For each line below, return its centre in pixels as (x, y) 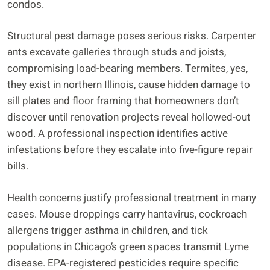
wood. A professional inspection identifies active (118, 134)
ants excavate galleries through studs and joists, (117, 52)
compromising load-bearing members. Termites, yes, (127, 69)
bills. (18, 166)
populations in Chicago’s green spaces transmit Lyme (128, 246)
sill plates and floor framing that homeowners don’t (123, 101)
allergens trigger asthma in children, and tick (108, 230)
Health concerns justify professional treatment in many (132, 198)
